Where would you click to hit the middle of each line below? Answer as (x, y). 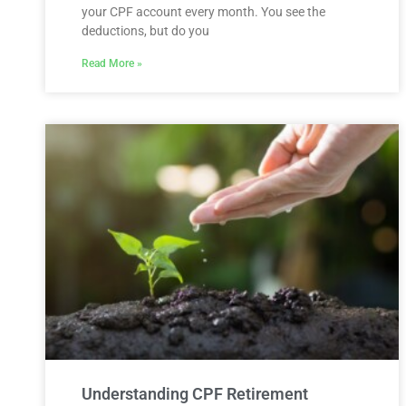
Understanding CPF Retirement (195, 393)
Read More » (112, 63)
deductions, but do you (145, 30)
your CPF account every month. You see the (203, 11)
